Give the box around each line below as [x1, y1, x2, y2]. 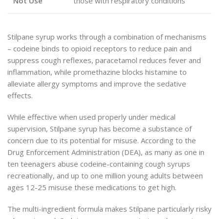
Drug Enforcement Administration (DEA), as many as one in [7, 147, 204, 157]
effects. [7, 90, 33, 101]
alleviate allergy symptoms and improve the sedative [7, 79, 186, 89]
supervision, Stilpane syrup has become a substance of [7, 124, 192, 134]
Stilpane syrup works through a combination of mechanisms [7, 32, 206, 42]
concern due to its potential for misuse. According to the [7, 135, 196, 146]
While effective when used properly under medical [7, 112, 175, 122]
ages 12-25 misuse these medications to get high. [7, 182, 176, 193]
